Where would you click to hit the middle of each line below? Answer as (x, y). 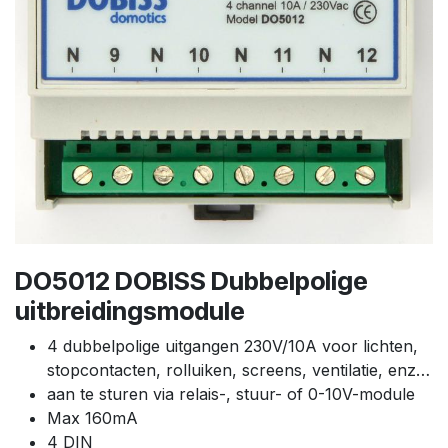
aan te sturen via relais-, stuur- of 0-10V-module (231, 393)
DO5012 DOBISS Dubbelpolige (191, 280)
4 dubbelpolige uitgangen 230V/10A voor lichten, (232, 345)
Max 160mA (92, 417)
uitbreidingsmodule (130, 310)
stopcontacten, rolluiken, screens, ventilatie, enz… (238, 369)
